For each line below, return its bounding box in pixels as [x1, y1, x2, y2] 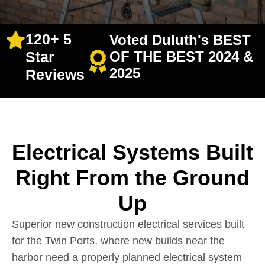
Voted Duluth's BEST [109, 32, 251, 49]
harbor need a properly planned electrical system [12, 251, 242, 263]
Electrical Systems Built [12, 140, 253, 164]
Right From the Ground [15, 165, 250, 190]
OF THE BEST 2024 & [109, 49, 254, 65]
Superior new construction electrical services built [12, 218, 244, 230]
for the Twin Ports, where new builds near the [12, 234, 225, 247]
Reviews [25, 66, 85, 83]
